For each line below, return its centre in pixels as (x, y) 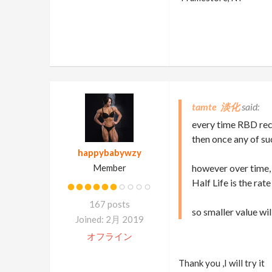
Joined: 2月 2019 (109, 219)
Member (109, 168)
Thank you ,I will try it (221, 263)
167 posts (109, 204)
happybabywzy (109, 152)
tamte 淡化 (216, 107)
